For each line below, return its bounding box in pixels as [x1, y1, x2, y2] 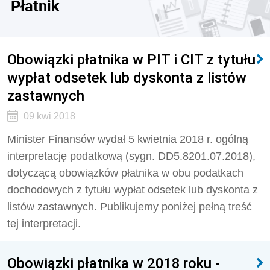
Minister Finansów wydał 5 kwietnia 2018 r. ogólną [7, 133, 248, 145]
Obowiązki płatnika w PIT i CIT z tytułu [7, 51, 256, 68]
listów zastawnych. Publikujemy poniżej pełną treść [7, 201, 252, 213]
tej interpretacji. [7, 218, 81, 230]
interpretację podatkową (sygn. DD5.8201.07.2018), [7, 150, 256, 162]
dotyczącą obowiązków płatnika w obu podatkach [7, 167, 243, 179]
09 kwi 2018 [23, 111, 75, 121]
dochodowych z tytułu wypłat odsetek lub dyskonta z [7, 184, 258, 196]
